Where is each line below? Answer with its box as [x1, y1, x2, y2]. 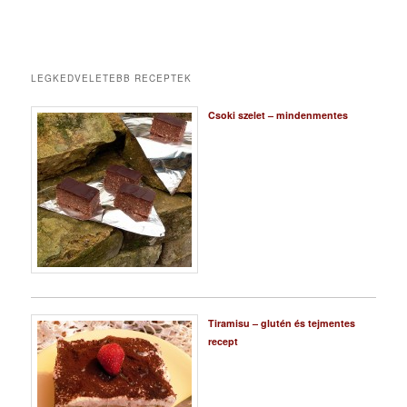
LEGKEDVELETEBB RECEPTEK [31, 72, 193, 85]
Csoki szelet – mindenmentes [207, 108, 348, 123]
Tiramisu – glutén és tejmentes [207, 315, 355, 330]
